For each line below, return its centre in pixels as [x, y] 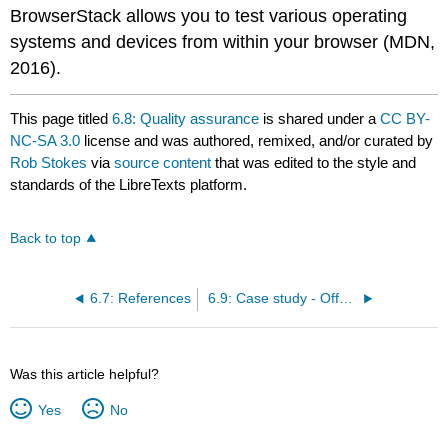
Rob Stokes [49, 162]
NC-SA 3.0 [45, 140]
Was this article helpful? [85, 373]
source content [163, 162]
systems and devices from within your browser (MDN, [223, 41]
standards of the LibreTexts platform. [129, 184]
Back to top [46, 238]
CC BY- [405, 118]
